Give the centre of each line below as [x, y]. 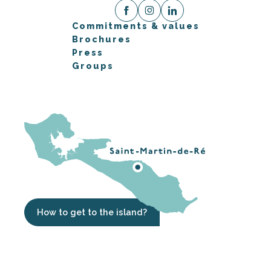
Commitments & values [135, 26]
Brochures [101, 39]
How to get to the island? [92, 212]
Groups [93, 66]
